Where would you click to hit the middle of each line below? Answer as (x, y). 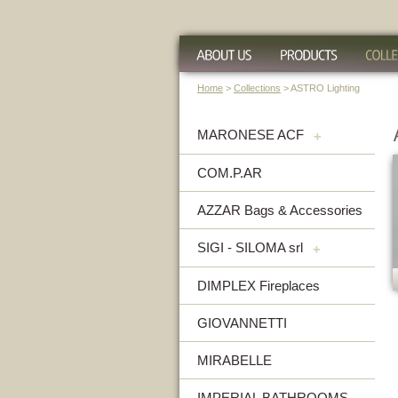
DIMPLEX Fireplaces (259, 286)
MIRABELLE (235, 360)
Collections (257, 88)
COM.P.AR (230, 173)
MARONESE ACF (251, 135)
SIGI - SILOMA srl (250, 247)
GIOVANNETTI (242, 323)
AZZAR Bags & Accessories (280, 210)
